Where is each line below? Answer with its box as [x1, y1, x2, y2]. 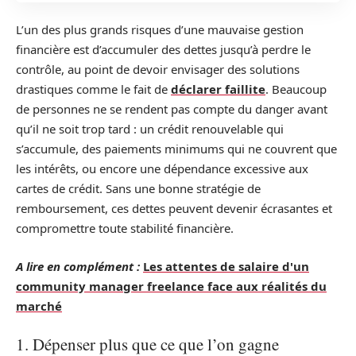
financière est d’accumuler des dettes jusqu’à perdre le [16, 41, 311, 58]
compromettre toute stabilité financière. [16, 220, 234, 237]
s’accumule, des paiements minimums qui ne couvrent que [16, 141, 337, 157]
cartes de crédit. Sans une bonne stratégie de [16, 180, 261, 197]
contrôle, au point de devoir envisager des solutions [16, 61, 300, 78]
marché [16, 297, 62, 314]
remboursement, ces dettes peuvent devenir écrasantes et [16, 200, 332, 217]
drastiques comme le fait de [16, 81, 171, 98]
